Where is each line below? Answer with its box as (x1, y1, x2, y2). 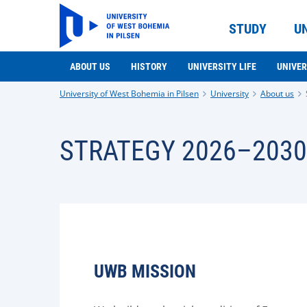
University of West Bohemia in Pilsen (60, 88, 199, 99)
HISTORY (131, 61, 167, 72)
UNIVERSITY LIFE (188, 61, 256, 72)
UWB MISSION (94, 261, 196, 282)
